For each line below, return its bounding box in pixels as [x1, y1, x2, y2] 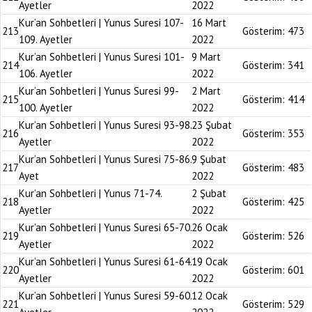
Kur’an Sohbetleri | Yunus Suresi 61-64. [19, 255, 192, 268]
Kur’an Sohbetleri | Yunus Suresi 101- [19, 50, 185, 63]
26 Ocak [192, 221, 228, 234]
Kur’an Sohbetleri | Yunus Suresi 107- [19, 16, 184, 29]
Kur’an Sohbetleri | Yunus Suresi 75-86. [19, 153, 192, 166]
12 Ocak [192, 289, 228, 302]
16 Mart [192, 16, 226, 29]
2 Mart [192, 84, 221, 97]
